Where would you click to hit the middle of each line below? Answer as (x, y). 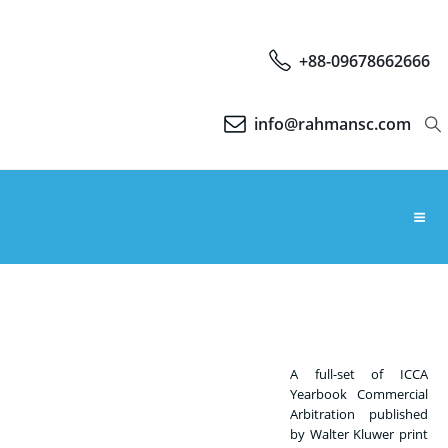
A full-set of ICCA (359, 373)
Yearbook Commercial (359, 393)
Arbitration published (359, 413)
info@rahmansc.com (332, 123)
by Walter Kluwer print (359, 433)
